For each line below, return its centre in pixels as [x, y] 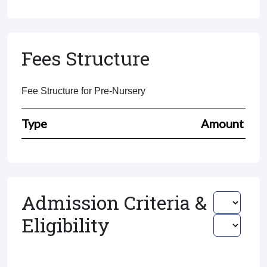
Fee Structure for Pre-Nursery [83, 91]
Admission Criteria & [114, 202]
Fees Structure [86, 58]
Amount [222, 123]
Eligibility [66, 225]
